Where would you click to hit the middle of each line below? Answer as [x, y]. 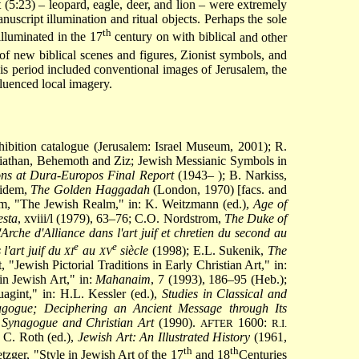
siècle [133, 250]
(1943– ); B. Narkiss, [230, 175]
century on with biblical [173, 37]
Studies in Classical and [224, 293]
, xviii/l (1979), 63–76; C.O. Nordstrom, [121, 218]
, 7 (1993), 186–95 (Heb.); [219, 279]
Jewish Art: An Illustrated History [164, 337]
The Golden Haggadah [90, 189]
